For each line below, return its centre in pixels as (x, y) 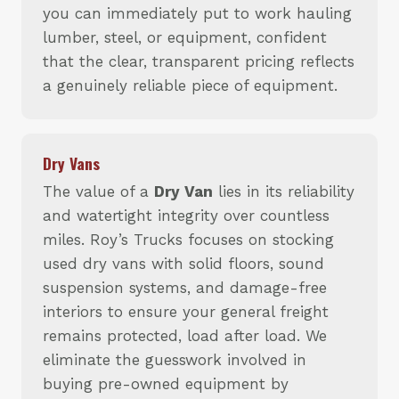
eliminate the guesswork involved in (175, 360)
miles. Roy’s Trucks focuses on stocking (188, 240)
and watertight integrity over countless (186, 216)
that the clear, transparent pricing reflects (199, 62)
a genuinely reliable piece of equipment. (190, 86)
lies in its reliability (284, 192)
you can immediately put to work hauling (197, 14)
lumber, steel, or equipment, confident (185, 38)
